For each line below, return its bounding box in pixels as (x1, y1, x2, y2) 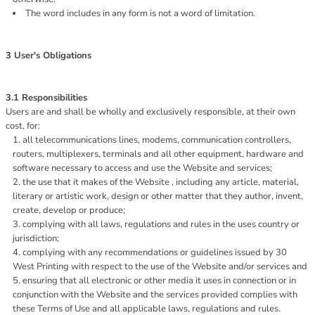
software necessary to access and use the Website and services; (13, 162, 272, 174)
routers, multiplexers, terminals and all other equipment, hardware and (13, 148, 304, 160)
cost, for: (6, 120, 40, 132)
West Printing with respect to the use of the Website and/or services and (13, 260, 307, 273)
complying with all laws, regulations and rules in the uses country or (22, 218, 300, 231)
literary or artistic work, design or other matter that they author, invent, (13, 190, 303, 202)
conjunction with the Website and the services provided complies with (13, 288, 297, 301)
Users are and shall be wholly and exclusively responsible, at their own (6, 105, 295, 118)
